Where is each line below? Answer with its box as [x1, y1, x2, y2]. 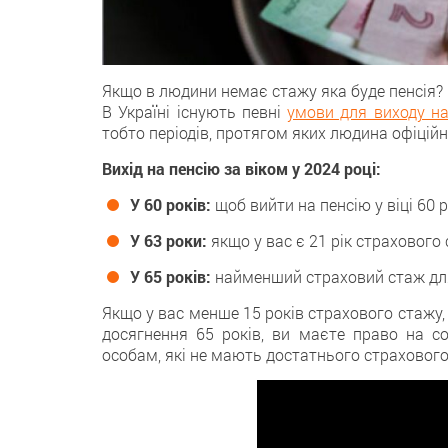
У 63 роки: [130, 230, 207, 252]
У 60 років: [130, 194, 211, 216]
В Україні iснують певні [102, 101, 288, 123]
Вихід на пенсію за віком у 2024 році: [102, 158, 381, 180]
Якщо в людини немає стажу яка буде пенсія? [102, 80, 443, 102]
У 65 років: [130, 266, 211, 288]
